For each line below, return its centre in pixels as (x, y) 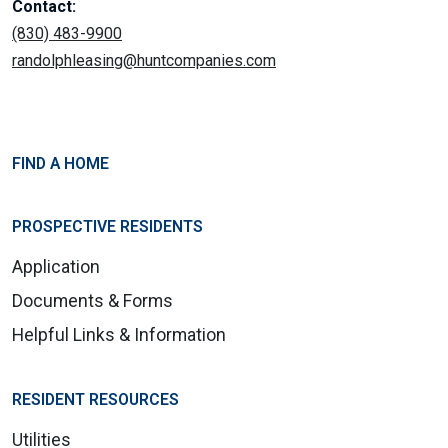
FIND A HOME (60, 163)
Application (56, 266)
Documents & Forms (92, 300)
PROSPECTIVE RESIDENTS (107, 226)
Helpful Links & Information (119, 334)
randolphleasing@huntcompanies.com (144, 60)
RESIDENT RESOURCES (95, 399)
